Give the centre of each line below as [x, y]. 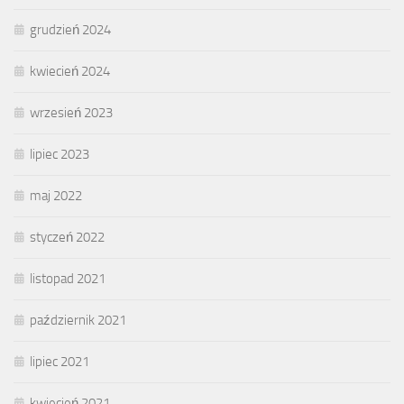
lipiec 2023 [60, 155]
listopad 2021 [68, 279]
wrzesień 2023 [71, 113]
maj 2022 [56, 196]
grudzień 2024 [70, 30]
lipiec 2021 [60, 362]
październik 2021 [78, 321]
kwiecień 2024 [70, 72]
